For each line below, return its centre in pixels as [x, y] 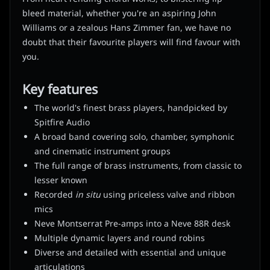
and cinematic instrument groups [102, 152]
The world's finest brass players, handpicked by [131, 108]
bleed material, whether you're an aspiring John [119, 14]
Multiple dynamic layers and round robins [120, 239]
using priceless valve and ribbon [168, 195]
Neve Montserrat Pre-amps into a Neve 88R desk [132, 224]
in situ [88, 195]
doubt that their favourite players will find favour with [131, 43]
